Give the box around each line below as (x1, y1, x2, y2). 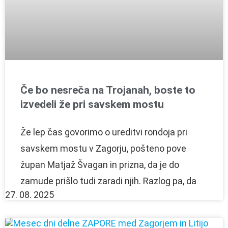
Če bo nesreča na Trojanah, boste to (20, 83, 195, 96)
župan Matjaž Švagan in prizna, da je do (20, 159, 179, 170)
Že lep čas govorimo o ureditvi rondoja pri (20, 126, 187, 137)
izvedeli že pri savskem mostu (20, 98, 164, 110)
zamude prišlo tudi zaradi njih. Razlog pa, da (20, 175, 196, 186)
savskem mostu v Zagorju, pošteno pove (20, 142, 186, 154)
